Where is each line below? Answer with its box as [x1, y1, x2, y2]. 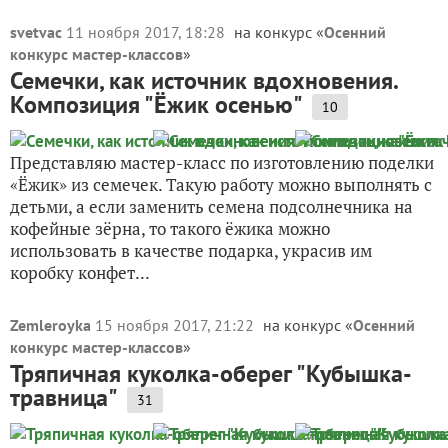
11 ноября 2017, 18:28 [66, 22, 229, 42]
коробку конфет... [10, 261, 150, 284]
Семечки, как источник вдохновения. [10, 65, 397, 96]
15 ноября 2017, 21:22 [95, 315, 258, 335]
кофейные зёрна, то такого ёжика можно [10, 217, 330, 240]
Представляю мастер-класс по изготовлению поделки [10, 151, 434, 174]
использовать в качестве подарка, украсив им [10, 239, 372, 262]
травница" [10, 382, 118, 413]
